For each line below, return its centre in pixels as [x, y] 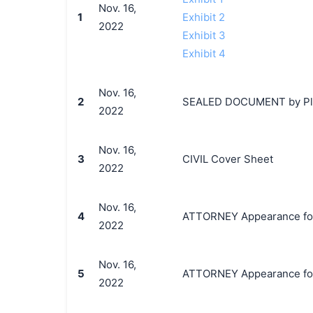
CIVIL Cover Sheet [227, 159]
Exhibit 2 [203, 17]
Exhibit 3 [204, 35]
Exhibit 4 [204, 53]
